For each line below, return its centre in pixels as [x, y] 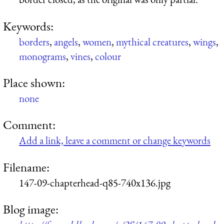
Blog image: [31, 209]
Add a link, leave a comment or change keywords [115, 140]
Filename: [26, 167]
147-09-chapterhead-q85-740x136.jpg [95, 182]
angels [66, 41]
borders [34, 41]
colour [108, 56]
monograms [42, 56]
